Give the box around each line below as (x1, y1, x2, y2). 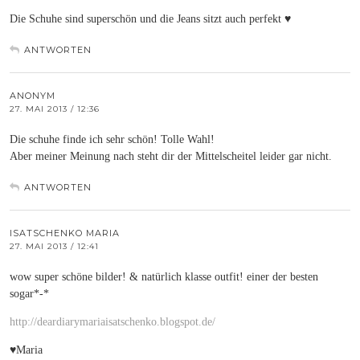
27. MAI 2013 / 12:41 (10, 240, 99, 252)
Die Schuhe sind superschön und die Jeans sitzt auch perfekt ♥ (10, 12, 291, 25)
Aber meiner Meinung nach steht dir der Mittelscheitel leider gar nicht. (10, 149, 332, 162)
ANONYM (10, 89, 55, 101)
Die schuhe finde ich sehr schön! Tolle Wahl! (10, 133, 215, 145)
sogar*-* (10, 287, 49, 300)
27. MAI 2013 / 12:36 (10, 103, 100, 114)
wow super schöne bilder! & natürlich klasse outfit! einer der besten (10, 270, 318, 283)
